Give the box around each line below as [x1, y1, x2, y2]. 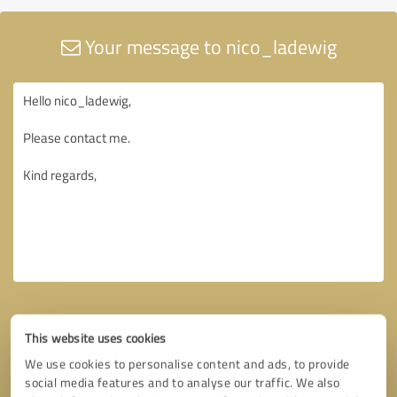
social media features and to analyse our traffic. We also [25, 374, 340, 391]
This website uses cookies [25, 330, 167, 346]
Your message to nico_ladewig [80, 32, 337, 60]
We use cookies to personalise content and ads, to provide [25, 355, 350, 372]
